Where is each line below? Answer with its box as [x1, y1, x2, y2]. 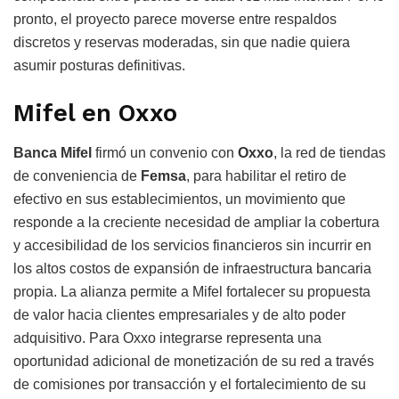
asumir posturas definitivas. [13, 57, 185, 73]
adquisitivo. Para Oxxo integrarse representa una [13, 330, 322, 346]
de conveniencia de [13, 168, 141, 184]
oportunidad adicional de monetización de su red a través [13, 354, 374, 370]
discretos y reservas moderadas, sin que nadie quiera [13, 34, 350, 50]
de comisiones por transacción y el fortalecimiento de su [13, 377, 366, 393]
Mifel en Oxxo [13, 99, 177, 128]
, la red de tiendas [273, 145, 386, 161]
